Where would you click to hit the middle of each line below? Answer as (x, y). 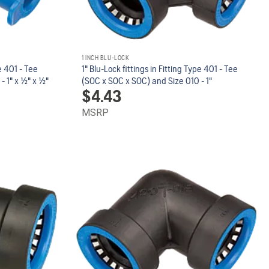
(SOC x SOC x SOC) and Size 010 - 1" (147, 80)
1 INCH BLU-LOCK (106, 57)
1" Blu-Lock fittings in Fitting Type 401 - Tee (160, 68)
